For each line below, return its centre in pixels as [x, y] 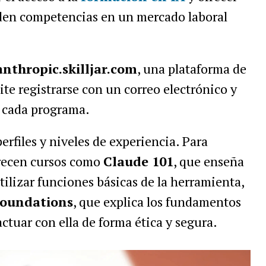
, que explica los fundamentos [157, 202]
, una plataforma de [191, 69]
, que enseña [208, 161]
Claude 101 [138, 161]
